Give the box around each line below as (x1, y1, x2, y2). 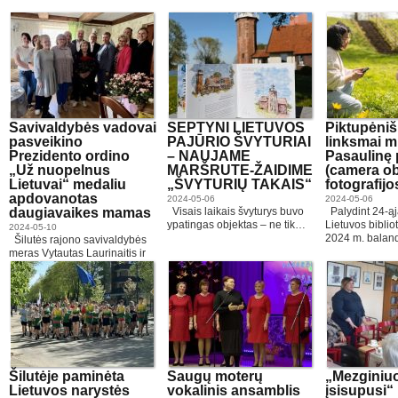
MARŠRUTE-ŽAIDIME (167, 163, 313, 178)
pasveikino (9, 134, 83, 149)
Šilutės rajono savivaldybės (9, 234, 147, 246)
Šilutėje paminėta (9, 369, 124, 384)
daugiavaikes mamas (9, 205, 151, 220)
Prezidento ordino (9, 148, 130, 163)
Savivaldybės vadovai (9, 120, 156, 135)
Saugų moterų (167, 369, 263, 384)
